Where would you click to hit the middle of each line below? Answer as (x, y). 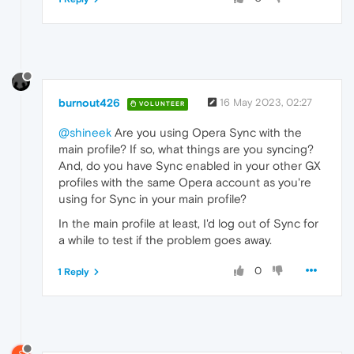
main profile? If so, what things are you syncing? (186, 149)
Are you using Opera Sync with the (207, 133)
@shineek (85, 133)
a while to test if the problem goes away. (165, 240)
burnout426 (89, 103)
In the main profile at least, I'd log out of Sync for (188, 224)
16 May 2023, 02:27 (266, 103)
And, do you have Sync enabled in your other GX (190, 166)
